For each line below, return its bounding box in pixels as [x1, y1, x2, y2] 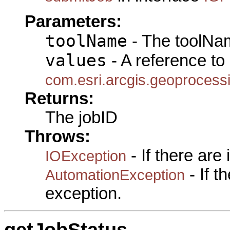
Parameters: [25, 12, 122, 31]
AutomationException [45, 166, 185, 184]
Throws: [25, 127, 90, 146]
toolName [45, 31, 127, 51]
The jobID [45, 108, 118, 127]
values [45, 51, 107, 71]
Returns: [25, 89, 94, 108]
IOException [45, 147, 126, 165]
